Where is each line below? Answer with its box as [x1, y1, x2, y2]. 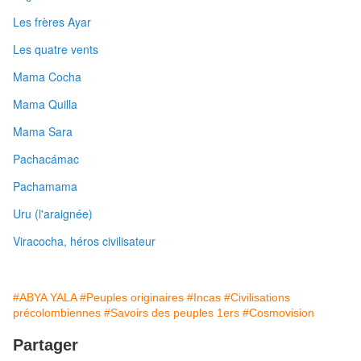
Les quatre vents [13, 41, 98, 58]
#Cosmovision [243, 306, 314, 320]
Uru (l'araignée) [13, 205, 93, 222]
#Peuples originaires [80, 291, 184, 305]
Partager [13, 336, 78, 355]
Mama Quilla [13, 96, 77, 113]
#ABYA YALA [13, 291, 77, 305]
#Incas [187, 291, 221, 305]
